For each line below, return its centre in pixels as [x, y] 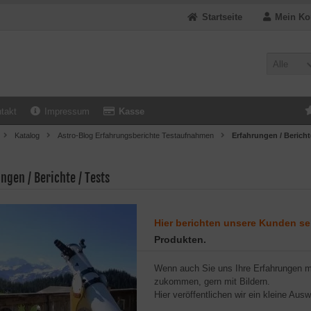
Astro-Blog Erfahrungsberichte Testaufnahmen [136, 135]
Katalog [27, 135]
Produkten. [180, 239]
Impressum [67, 111]
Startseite [222, 17]
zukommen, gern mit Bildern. [212, 281]
